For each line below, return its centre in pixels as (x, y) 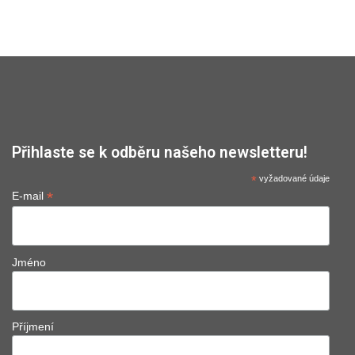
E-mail (29, 196)
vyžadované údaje (294, 178)
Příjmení (33, 327)
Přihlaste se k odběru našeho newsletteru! (160, 153)
